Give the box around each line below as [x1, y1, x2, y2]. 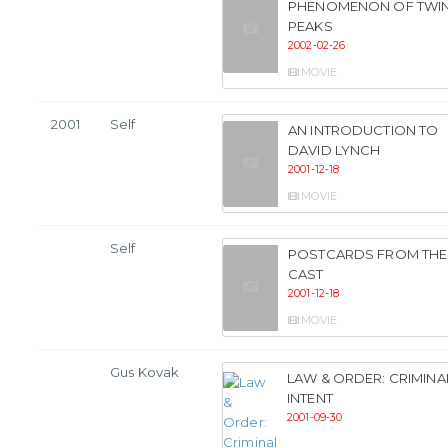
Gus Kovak [110, 364, 180, 381]
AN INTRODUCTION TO [288, 122, 439, 139]
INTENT [287, 390, 333, 407]
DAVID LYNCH [288, 142, 381, 159]
